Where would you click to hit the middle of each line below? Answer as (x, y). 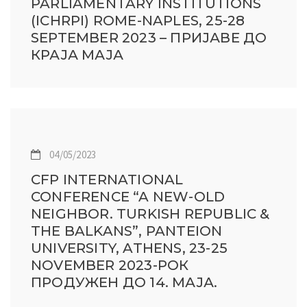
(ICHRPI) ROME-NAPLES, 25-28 (138, 20)
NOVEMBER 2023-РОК (110, 265)
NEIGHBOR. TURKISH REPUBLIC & (150, 213)
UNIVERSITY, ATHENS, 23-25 (129, 248)
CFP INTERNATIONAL (107, 179)
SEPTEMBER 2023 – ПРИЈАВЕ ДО (149, 37)
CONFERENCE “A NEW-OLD (128, 196)
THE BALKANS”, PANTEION (127, 231)
